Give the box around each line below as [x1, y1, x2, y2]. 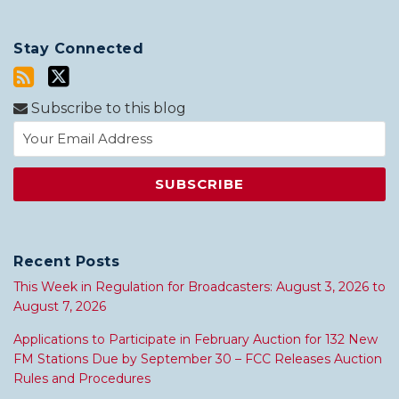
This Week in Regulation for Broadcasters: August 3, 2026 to [13, 279, 386, 296]
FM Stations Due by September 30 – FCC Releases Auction [13, 351, 382, 368]
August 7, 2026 [13, 298, 106, 315]
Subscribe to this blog [28, 100, 186, 118]
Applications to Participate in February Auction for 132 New [13, 331, 378, 348]
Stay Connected [13, 40, 143, 58]
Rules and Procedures [13, 370, 151, 387]
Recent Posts [13, 253, 119, 271]
